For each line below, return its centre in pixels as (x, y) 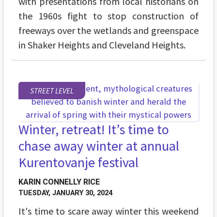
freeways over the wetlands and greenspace (108, 31)
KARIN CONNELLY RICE (59, 182)
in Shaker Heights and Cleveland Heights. (102, 45)
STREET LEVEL (52, 91)
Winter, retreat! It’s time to (94, 130)
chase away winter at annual (99, 146)
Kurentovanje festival (78, 163)
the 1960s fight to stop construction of (108, 16)
